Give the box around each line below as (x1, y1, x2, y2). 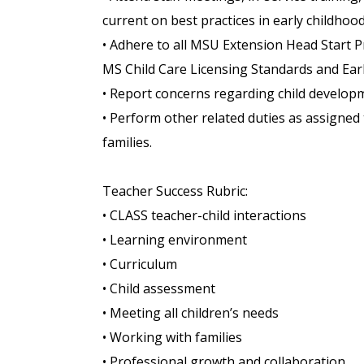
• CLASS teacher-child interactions (102, 206, 306, 225)
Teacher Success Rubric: (102, 182, 248, 201)
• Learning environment (102, 231, 247, 249)
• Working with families (102, 328, 242, 347)
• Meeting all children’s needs (102, 304, 279, 323)
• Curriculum (102, 255, 177, 274)
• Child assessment (102, 279, 215, 298)
